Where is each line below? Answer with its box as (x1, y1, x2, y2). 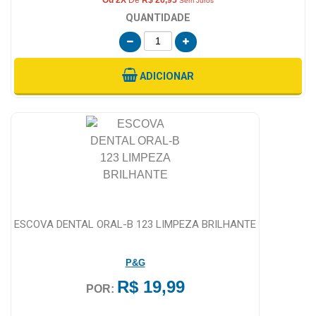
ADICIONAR (140, 70, 194, 83)
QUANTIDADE (126, 11, 190, 24)
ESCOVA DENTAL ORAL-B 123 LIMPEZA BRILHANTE (14, 217, 256, 231)
